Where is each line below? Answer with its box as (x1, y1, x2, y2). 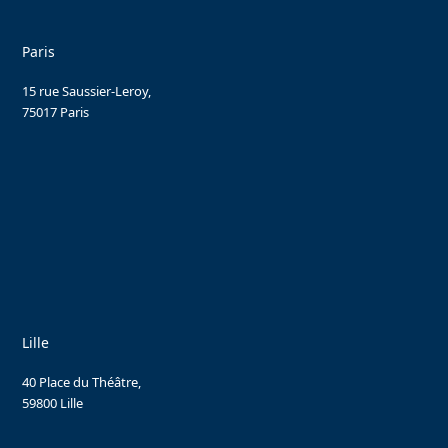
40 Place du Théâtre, (22, 372, 142, 391)
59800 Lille (22, 393, 84, 412)
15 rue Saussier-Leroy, (22, 81, 152, 100)
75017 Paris (22, 102, 90, 121)
